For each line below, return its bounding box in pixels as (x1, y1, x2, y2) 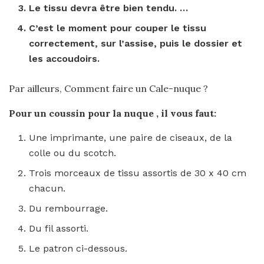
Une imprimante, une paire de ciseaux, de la (29, 132, 233, 143)
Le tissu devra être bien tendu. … (29, 2, 189, 14)
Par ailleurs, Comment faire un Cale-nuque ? (9, 82, 208, 94)
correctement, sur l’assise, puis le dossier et (29, 38, 243, 49)
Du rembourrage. (29, 203, 108, 214)
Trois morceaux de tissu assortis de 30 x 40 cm (29, 167, 247, 179)
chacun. (29, 183, 66, 194)
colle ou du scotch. (29, 147, 117, 159)
